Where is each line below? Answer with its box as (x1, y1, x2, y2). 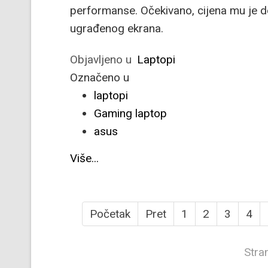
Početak (90, 207, 130, 221)
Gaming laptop (94, 106, 167, 120)
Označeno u (70, 71, 129, 84)
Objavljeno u (70, 53, 132, 66)
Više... (70, 151, 99, 165)
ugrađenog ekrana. (70, 22, 163, 35)
